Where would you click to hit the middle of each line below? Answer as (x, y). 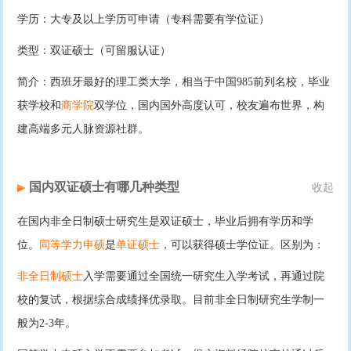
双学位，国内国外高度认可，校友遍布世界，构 (210, 105)
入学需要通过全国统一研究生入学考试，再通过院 (204, 276)
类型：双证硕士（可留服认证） (94, 50)
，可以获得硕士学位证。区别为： (242, 244)
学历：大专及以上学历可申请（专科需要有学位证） (144, 19)
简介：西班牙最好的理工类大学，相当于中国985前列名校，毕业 (174, 81)
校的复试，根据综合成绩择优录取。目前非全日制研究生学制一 (171, 299)
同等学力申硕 (72, 244)
